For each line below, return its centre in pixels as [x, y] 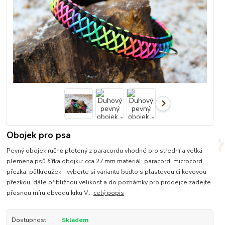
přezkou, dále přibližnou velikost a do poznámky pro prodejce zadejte [109, 183]
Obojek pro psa [39, 135]
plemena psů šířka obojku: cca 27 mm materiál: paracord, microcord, [105, 161]
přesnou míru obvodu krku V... [50, 193]
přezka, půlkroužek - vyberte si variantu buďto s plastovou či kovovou [107, 172]
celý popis [109, 193]
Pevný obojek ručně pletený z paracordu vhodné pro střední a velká [105, 151]
